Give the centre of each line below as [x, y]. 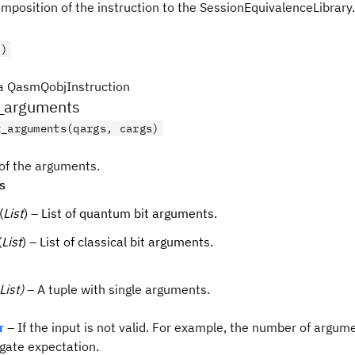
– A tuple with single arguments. [117, 289]
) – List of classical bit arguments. [118, 242]
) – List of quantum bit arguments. [120, 213]
